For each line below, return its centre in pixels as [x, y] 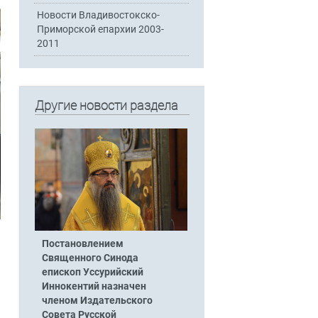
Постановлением [82, 243]
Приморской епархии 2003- [101, 29]
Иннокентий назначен [94, 286]
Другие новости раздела [106, 106]
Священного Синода [90, 258]
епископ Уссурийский [92, 272]
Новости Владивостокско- [99, 15]
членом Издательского [97, 300]
